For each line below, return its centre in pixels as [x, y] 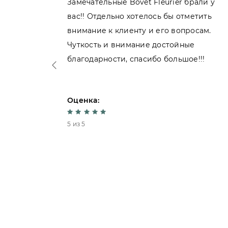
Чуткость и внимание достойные [131, 45]
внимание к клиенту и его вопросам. [139, 31]
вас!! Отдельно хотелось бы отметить [139, 16]
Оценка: [83, 100]
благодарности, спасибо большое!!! [136, 59]
